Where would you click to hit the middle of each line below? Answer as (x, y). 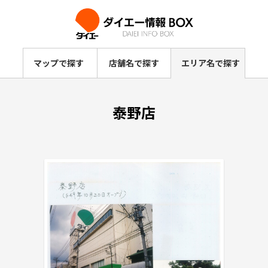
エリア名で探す (211, 63)
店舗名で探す (134, 63)
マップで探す (59, 63)
